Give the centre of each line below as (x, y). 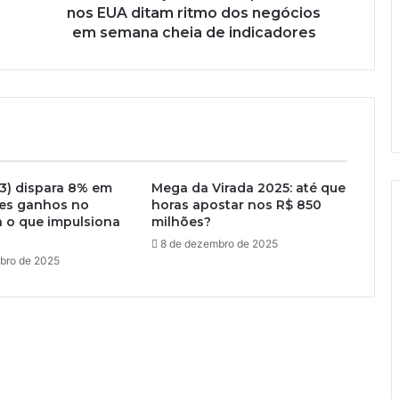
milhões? (181, 222)
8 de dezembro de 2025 (219, 244)
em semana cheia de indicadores (194, 33)
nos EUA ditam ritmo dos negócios (194, 13)
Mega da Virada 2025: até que (248, 188)
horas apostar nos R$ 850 (236, 205)
